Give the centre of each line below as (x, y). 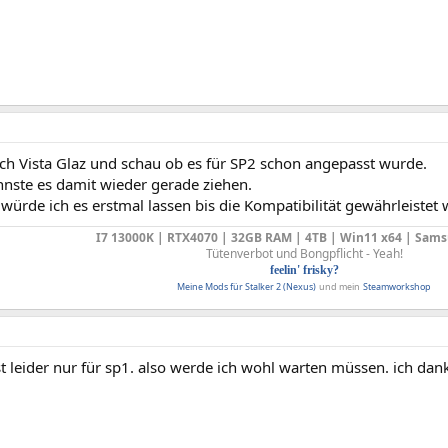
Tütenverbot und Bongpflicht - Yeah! (304, 253)
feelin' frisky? (304, 270)
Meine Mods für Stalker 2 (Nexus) (246, 286)
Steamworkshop (397, 286)
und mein (339, 286)
